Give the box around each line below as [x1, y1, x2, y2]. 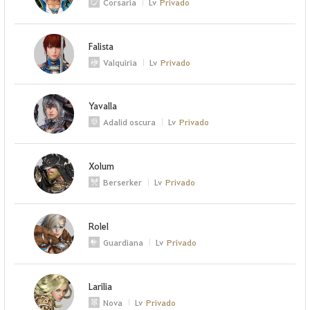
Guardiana [103, 236, 144, 248]
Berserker [103, 176, 143, 188]
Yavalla [89, 100, 118, 112]
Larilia [89, 280, 113, 292]
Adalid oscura [103, 116, 156, 128]
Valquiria [103, 56, 138, 68]
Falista [89, 39, 114, 52]
